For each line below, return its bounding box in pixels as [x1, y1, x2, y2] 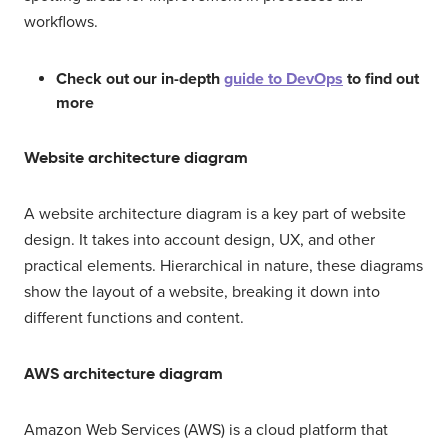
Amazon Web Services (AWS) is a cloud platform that [24, 420, 388, 441]
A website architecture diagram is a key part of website [24, 204, 406, 225]
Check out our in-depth [56, 69, 224, 90]
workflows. [24, 12, 98, 33]
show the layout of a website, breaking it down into [24, 282, 380, 303]
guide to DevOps [224, 69, 343, 90]
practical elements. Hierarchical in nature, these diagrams [24, 256, 423, 277]
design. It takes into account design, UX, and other [24, 230, 375, 251]
